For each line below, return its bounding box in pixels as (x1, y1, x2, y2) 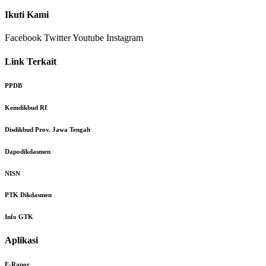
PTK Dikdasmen (5, 191, 52, 199)
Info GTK (5, 213, 33, 221)
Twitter (44, 33, 71, 43)
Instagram (106, 33, 143, 43)
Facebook (5, 33, 42, 43)
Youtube (72, 33, 104, 43)
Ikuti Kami (5, 9, 49, 20)
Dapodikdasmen (5, 147, 50, 155)
